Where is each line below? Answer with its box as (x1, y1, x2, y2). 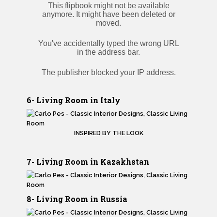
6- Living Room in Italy (27, 95, 121, 106)
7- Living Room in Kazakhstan (27, 156, 149, 167)
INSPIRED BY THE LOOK (74, 129, 143, 137)
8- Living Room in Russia (27, 194, 127, 204)
